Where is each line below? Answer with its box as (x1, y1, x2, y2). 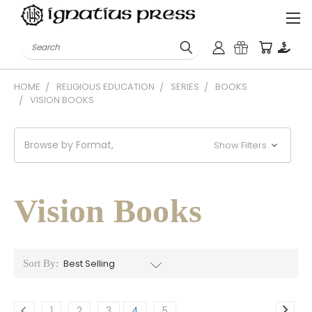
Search (21, 35, 55, 49)
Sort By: (22, 258, 58, 269)
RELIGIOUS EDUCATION (56, 80, 155, 93)
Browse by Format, (24, 138, 114, 152)
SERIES (171, 80, 199, 93)
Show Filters (214, 139, 270, 152)
